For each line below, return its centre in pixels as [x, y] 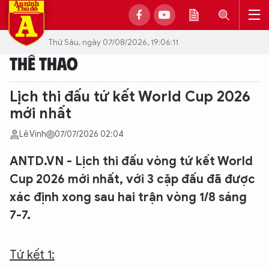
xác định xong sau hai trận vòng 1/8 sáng [128, 197]
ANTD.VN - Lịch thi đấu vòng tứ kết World [131, 161]
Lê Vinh [33, 134]
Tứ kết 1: [32, 255]
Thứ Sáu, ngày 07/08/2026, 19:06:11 [113, 42]
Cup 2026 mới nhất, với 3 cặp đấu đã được [132, 179]
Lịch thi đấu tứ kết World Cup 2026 [130, 97]
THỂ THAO [44, 63]
